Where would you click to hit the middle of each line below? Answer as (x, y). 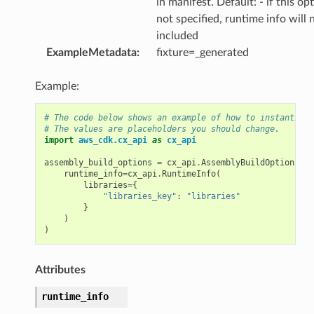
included (177, 35)
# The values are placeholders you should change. (162, 129)
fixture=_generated (202, 52)
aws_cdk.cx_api (112, 140)
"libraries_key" (139, 196)
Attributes (60, 269)
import (59, 140)
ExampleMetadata (91, 52)
